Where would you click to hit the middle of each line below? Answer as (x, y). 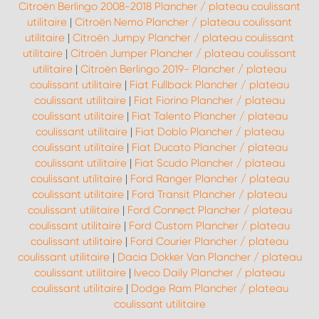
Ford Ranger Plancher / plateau (209, 179)
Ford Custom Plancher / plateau (209, 226)
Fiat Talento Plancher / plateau (209, 116)
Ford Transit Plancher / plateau (209, 194)
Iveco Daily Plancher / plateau (209, 273)
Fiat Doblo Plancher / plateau (209, 132)
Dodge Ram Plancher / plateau (209, 288)
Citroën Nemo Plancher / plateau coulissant (183, 22)
